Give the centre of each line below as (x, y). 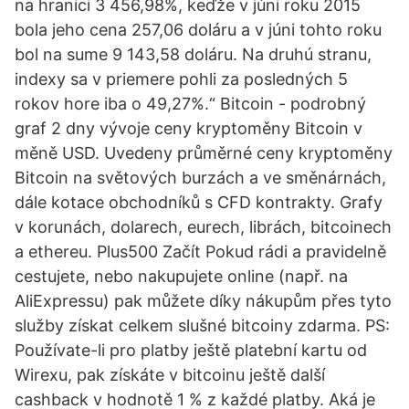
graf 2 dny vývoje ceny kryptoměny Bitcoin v (189, 128)
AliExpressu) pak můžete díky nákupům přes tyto (203, 301)
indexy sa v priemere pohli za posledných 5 (181, 79)
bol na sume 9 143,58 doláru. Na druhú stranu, (193, 54)
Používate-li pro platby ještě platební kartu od (191, 350)
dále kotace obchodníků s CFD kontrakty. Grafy (199, 202)
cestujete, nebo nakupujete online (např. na (181, 276)
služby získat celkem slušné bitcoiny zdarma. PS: (202, 325)
